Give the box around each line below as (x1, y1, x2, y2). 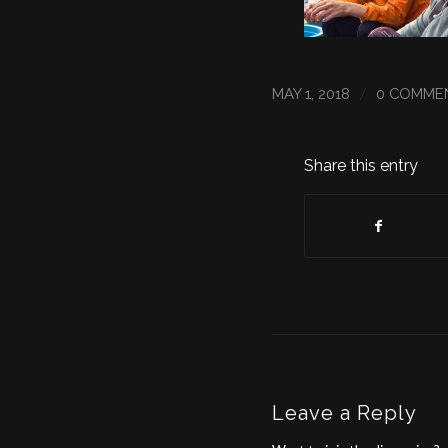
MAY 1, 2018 (272, 85, 350, 103)
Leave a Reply (272, 401, 417, 426)
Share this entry (304, 156, 418, 176)
